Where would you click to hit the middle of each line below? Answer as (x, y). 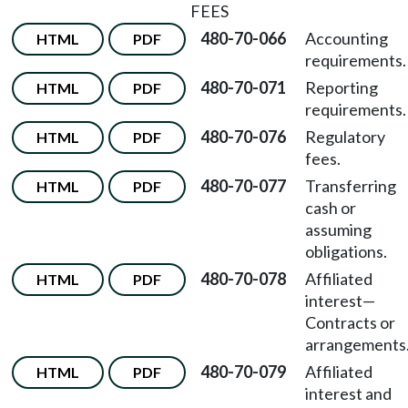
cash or (331, 208)
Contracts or (350, 322)
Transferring (351, 186)
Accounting (347, 38)
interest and (348, 393)
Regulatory (345, 137)
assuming (338, 229)
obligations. (346, 251)
